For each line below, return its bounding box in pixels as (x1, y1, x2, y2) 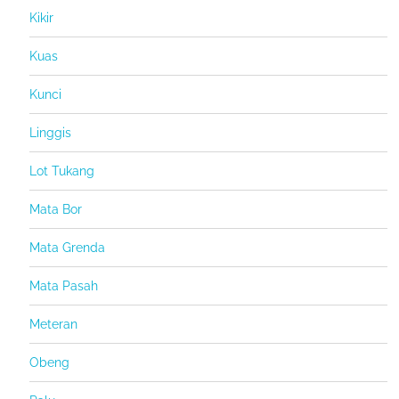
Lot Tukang (29, 164, 95, 179)
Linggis (29, 126, 72, 141)
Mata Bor (29, 202, 83, 217)
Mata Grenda (29, 240, 106, 256)
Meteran (29, 317, 78, 332)
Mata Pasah (29, 279, 99, 294)
